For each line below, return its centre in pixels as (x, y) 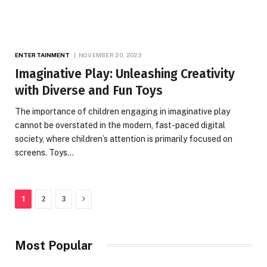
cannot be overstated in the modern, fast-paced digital (120, 125)
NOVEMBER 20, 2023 (110, 55)
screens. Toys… (44, 152)
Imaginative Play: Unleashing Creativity (125, 74)
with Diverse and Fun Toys (89, 90)
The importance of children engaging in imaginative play (122, 111)
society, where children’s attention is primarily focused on (124, 139)
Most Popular (54, 245)
